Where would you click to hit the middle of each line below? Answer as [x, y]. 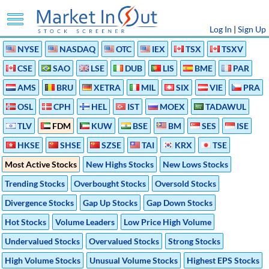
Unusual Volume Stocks [134, 260]
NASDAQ [77, 49]
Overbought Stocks [110, 183]
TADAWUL [226, 107]
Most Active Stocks [41, 164]
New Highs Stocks [120, 164]
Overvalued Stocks [124, 241]
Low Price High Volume [168, 222]
